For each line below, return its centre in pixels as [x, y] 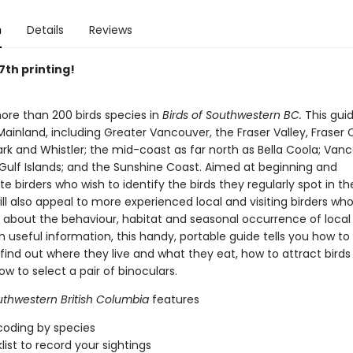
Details [45, 30]
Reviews [110, 30]
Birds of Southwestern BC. [232, 115]
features [174, 299]
